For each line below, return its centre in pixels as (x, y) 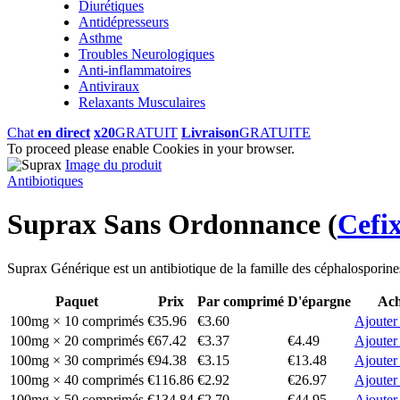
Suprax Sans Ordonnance (167, 225)
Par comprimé (241, 301)
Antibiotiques (45, 180)
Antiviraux (109, 86)
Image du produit (113, 164)
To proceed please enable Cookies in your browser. (151, 148)
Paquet (77, 301)
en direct (64, 132)
